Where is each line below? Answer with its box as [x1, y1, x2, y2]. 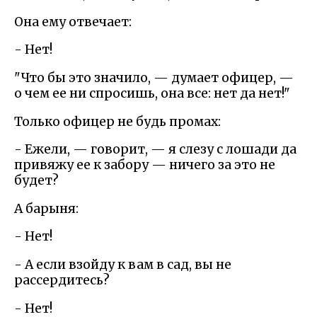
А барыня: [14, 200, 79, 217]
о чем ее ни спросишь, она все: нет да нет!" [14, 85, 290, 101]
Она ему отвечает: [14, 13, 132, 30]
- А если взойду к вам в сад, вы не [14, 256, 231, 272]
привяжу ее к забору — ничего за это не [14, 157, 275, 173]
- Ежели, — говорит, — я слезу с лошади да [14, 142, 296, 158]
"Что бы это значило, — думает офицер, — [14, 69, 294, 86]
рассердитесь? [14, 272, 110, 288]
